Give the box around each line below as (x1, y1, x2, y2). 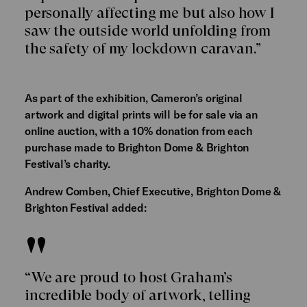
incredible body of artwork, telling (24, 286, 251, 304)
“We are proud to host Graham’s (24, 269, 233, 286)
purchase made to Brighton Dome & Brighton (24, 140, 249, 154)
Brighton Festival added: (24, 201, 147, 214)
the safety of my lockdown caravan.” (24, 40, 265, 58)
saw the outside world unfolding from (24, 22, 271, 40)
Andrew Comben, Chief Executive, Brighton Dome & (24, 184, 282, 198)
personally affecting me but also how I (24, 4, 275, 22)
